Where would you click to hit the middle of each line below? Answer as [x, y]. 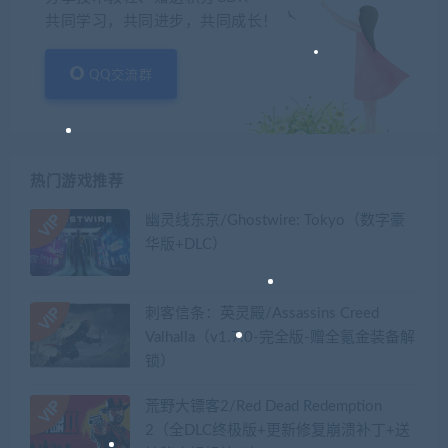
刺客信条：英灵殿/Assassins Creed [262, 314]
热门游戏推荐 [76, 182]
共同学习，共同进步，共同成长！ [161, 22]
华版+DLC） [186, 245]
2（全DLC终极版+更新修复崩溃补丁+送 [277, 430]
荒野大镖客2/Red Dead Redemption [263, 406]
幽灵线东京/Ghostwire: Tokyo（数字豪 [275, 221]
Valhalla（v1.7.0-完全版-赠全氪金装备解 [280, 338]
